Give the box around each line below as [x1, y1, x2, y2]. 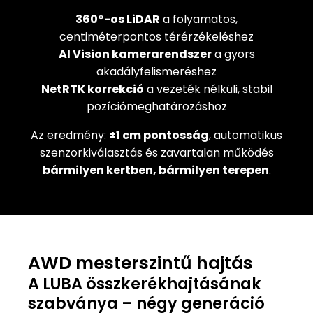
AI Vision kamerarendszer [58, 45, 212, 62]
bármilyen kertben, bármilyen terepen [42, 161, 269, 178]
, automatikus [209, 126, 282, 143]
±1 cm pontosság [109, 126, 209, 143]
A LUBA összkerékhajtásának [28, 272, 261, 296]
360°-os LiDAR [75, 10, 160, 27]
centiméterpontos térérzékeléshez [59, 28, 254, 45]
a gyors [211, 45, 255, 62]
